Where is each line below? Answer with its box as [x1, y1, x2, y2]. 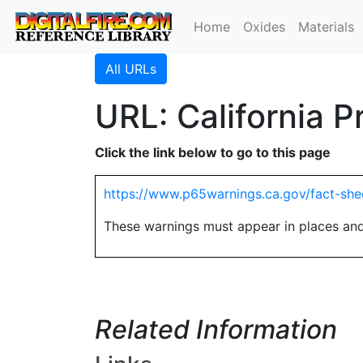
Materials [298, 19, 355, 35]
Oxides [243, 19, 286, 35]
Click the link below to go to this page [95, 144, 331, 160]
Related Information [95, 314, 337, 345]
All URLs [105, 61, 156, 77]
